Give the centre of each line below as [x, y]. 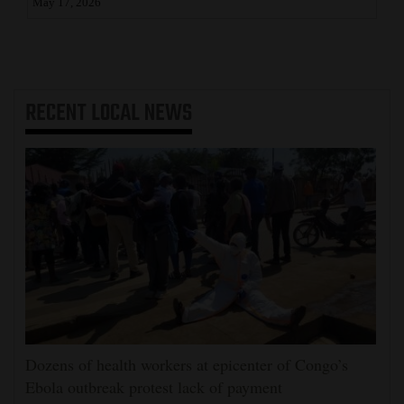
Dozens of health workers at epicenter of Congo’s [187, 365]
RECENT [58, 114]
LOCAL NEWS [142, 114]
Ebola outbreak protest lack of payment [154, 387]
